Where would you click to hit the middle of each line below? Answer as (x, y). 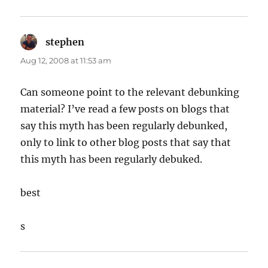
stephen (65, 42)
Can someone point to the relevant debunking (130, 92)
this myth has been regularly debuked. (112, 159)
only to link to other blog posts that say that (126, 142)
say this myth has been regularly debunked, (124, 125)
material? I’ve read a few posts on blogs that (125, 109)
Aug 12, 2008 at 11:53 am (66, 60)
